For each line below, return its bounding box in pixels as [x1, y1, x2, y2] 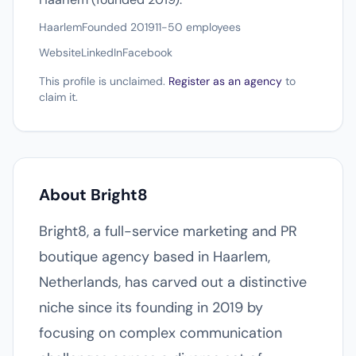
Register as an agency [168, 74, 282, 88]
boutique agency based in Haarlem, [39, 247, 270, 266]
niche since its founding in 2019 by [39, 298, 263, 317]
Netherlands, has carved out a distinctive [39, 273, 307, 292]
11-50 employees [155, 20, 241, 34]
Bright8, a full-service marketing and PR [39, 222, 297, 241]
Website [39, 45, 81, 60]
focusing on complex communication [39, 323, 282, 342]
